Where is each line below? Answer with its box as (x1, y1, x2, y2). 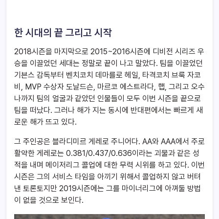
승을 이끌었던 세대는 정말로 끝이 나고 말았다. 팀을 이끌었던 (14, 59, 203, 68)
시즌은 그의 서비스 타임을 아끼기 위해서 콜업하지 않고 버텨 (14, 172, 201, 182)
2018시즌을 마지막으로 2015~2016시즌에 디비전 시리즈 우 (14, 47, 204, 57)
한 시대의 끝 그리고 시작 (14, 26, 112, 39)
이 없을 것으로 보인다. (14, 196, 84, 205)
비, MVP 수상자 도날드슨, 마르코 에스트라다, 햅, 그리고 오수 (14, 82, 205, 92)
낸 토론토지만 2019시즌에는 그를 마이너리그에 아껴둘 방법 (14, 184, 201, 194)
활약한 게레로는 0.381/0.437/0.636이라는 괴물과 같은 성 (14, 149, 199, 158)
